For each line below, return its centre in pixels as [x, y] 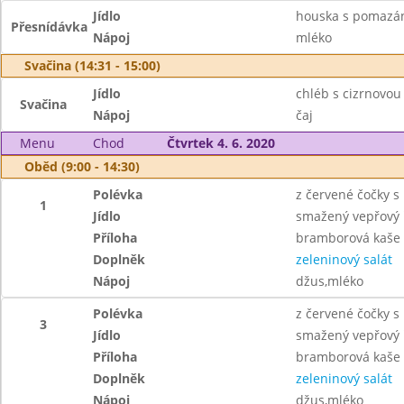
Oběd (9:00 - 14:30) [82, 166]
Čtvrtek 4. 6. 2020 [220, 143]
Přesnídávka [49, 27]
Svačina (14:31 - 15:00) [92, 65]
